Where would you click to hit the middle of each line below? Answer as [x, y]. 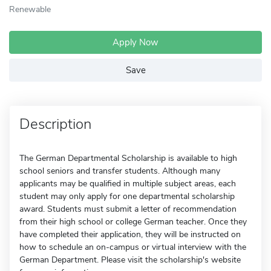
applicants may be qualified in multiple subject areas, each [128, 184]
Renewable [30, 9]
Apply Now [135, 42]
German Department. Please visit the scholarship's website [130, 260]
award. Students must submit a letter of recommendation [128, 209]
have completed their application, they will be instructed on [130, 234]
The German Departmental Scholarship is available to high [128, 158]
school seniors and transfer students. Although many [120, 171]
